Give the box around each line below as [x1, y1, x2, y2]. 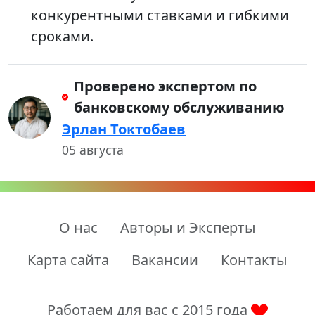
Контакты [221, 250, 288, 269]
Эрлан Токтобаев [62, 120, 186, 139]
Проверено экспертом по [74, 77, 257, 96]
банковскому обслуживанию [74, 98, 285, 117]
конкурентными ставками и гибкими [31, 6, 289, 25]
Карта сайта [27, 250, 109, 269]
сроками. [31, 27, 94, 46]
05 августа [62, 141, 124, 158]
